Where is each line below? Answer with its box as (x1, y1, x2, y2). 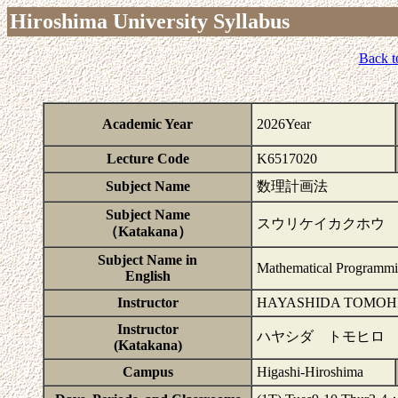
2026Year (257, 116, 311, 131)
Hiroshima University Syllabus (10, 10, 290, 33)
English (124, 268, 171, 283)
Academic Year (102, 116, 193, 131)
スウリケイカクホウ (257, 216, 385, 231)
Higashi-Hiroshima (257, 364, 363, 379)
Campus (122, 364, 173, 379)
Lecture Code (106, 151, 189, 166)
